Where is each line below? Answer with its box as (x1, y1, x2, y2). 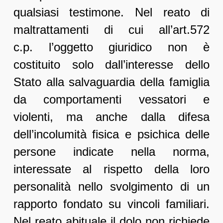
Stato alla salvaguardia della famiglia (13, 75, 210, 89)
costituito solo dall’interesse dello (13, 58, 210, 72)
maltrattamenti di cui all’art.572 (13, 23, 210, 37)
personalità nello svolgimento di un (13, 180, 210, 194)
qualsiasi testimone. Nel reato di (13, 5, 210, 19)
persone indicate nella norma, (13, 145, 210, 159)
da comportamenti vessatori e (13, 93, 210, 107)
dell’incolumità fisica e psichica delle (13, 127, 210, 141)
